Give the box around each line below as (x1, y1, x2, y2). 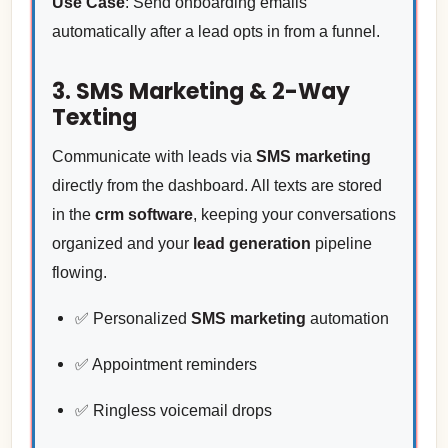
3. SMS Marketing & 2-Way (51, 75, 350, 107)
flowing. (51, 263, 107, 281)
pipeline (310, 234, 372, 252)
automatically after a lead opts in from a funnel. (51, 22, 380, 40)
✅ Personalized (74, 309, 191, 327)
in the (51, 205, 95, 223)
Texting (51, 101, 137, 133)
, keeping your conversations (192, 205, 396, 223)
